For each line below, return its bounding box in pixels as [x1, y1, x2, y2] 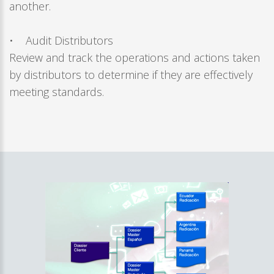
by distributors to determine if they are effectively [9, 67, 253, 83]
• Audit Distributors [9, 33, 113, 48]
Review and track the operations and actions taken [9, 50, 260, 65]
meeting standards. [9, 84, 111, 100]
